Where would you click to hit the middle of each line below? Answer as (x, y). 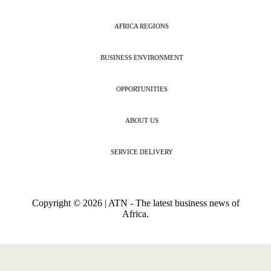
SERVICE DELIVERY (142, 152)
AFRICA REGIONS (142, 26)
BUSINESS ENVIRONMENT (142, 57)
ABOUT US (142, 120)
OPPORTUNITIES (142, 89)
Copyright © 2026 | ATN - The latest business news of (135, 203)
